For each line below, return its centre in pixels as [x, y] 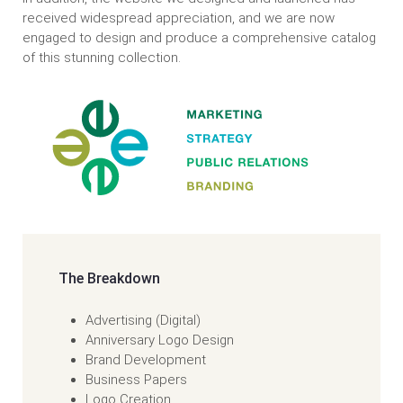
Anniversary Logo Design [160, 340]
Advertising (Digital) [143, 320]
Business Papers [136, 380]
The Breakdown [109, 278]
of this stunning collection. [102, 58]
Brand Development [146, 360]
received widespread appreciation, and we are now [179, 18]
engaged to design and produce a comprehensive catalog [199, 38]
